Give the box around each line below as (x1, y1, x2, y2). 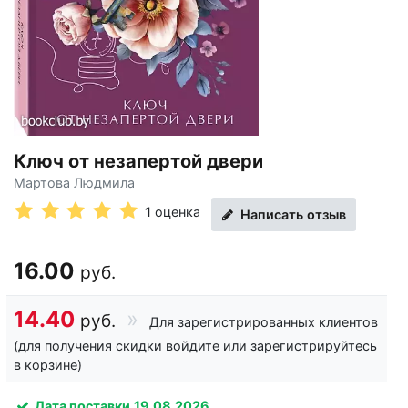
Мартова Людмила (14, 175, 135, 191)
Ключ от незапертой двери (14, 150, 263, 173)
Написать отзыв (237, 207, 347, 223)
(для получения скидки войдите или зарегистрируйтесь (14, 338, 377, 354)
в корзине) (14, 357, 82, 373)
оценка (155, 203, 201, 219)
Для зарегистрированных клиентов (146, 314, 378, 331)
